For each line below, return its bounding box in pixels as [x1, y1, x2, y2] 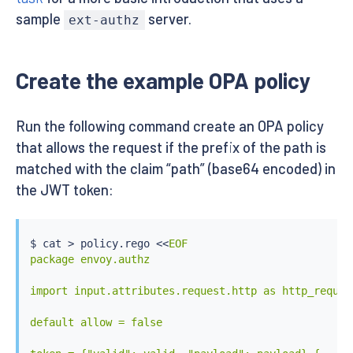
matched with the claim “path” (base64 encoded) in [16, 160, 336, 178]
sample [16, 10, 64, 28]
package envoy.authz [29, 252, 150, 266]
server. [144, 10, 191, 28]
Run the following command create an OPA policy [16, 117, 324, 136]
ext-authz [69, 13, 140, 28]
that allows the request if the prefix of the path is [16, 139, 326, 157]
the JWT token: [16, 181, 113, 199]
